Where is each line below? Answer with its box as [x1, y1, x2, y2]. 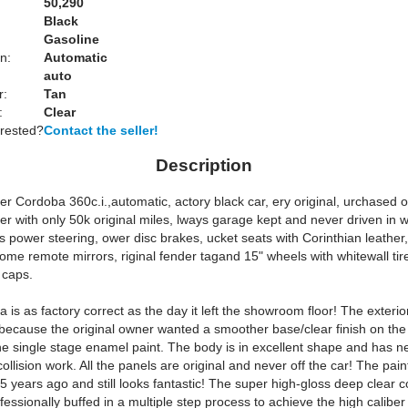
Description [156, 156, 252, 175]
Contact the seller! [44, 123, 158, 138]
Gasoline [44, 32, 99, 46]
